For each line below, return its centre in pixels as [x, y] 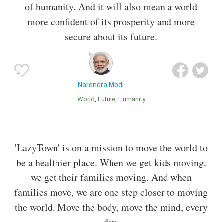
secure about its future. [111, 36]
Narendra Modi [101, 84]
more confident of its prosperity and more [111, 21]
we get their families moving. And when [111, 177]
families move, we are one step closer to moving [111, 192]
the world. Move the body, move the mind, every [111, 207]
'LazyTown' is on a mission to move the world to [111, 148]
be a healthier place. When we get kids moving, [111, 163]
